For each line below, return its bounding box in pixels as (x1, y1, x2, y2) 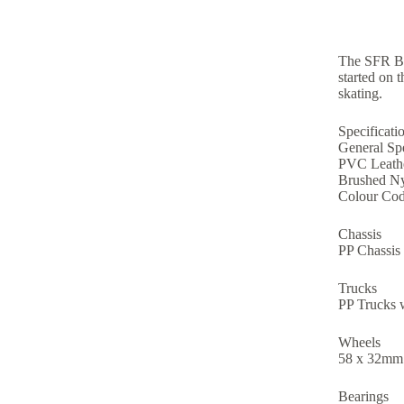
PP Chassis (337, 242, 400, 258)
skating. (337, 85, 382, 101)
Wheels (337, 334, 381, 350)
